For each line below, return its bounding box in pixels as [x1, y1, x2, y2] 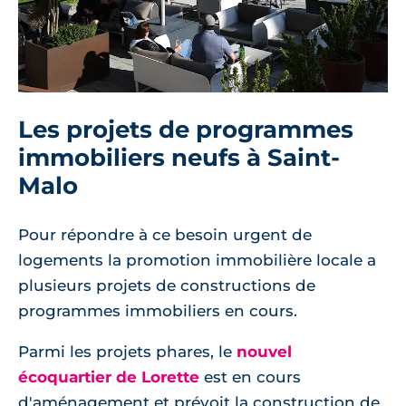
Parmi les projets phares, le [18, 343, 237, 361]
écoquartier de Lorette [18, 368, 199, 386]
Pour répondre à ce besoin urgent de [18, 226, 312, 244]
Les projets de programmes [18, 115, 353, 143]
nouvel [237, 343, 292, 361]
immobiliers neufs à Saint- [18, 143, 340, 171]
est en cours [199, 368, 301, 386]
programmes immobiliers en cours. [18, 302, 297, 320]
